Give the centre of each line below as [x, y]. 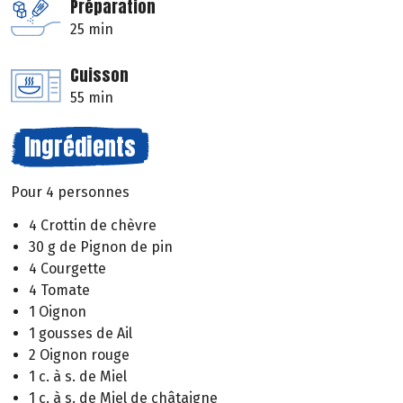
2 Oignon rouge [79, 354]
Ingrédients [80, 147]
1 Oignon [58, 311]
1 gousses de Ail [81, 333]
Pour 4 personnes [70, 193]
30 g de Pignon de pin [101, 246]
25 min [92, 30]
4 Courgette [67, 268]
